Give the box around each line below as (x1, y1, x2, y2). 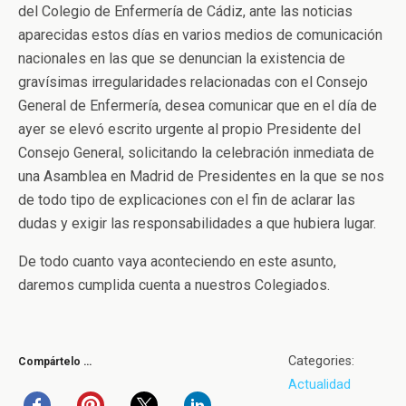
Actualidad (288, 377, 351, 393)
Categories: (288, 353, 354, 370)
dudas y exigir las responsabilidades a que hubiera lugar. (18, 215, 376, 233)
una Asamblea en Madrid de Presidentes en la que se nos (18, 168, 384, 186)
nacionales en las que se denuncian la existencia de (18, 50, 345, 68)
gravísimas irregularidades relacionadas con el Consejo (18, 73, 368, 92)
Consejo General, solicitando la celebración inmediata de (18, 144, 374, 162)
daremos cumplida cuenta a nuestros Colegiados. (18, 276, 330, 295)
